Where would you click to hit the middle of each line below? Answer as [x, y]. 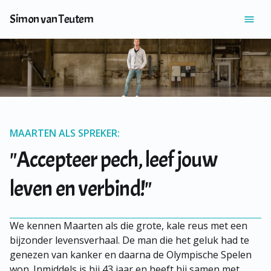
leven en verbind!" [80, 189]
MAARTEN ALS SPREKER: [65, 133]
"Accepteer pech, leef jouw [113, 160]
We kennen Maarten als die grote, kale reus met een [129, 226]
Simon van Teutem [51, 19]
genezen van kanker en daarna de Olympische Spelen [131, 255]
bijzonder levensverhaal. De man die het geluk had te [129, 240]
